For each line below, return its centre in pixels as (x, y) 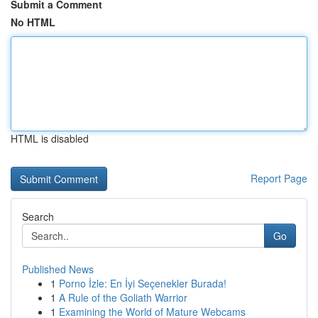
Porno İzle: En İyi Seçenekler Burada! (143, 283)
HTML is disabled (50, 138)
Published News (58, 269)
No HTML (33, 22)
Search (38, 216)
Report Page (279, 178)
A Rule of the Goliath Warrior (123, 297)
